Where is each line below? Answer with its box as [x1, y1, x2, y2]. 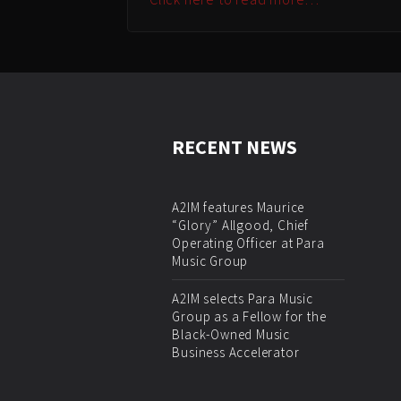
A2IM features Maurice [172, 198, 305, 216]
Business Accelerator [172, 343, 300, 361]
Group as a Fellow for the [172, 307, 327, 325]
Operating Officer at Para [172, 234, 325, 252]
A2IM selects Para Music [172, 289, 313, 307]
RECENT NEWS [172, 133, 298, 159]
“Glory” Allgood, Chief [172, 216, 309, 234]
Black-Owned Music [172, 325, 290, 343]
